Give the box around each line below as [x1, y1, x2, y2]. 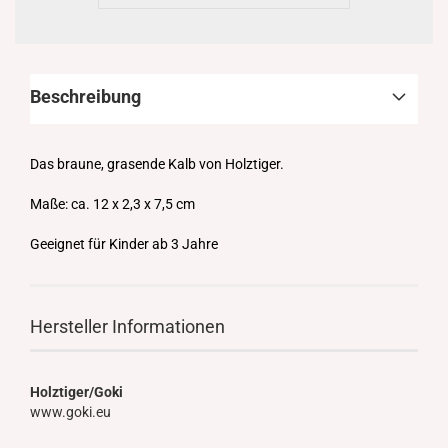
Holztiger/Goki [30, 384, 123, 400]
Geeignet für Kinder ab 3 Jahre [30, 236, 218, 252]
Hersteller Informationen [30, 316, 225, 337]
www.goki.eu [30, 404, 111, 420]
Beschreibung [30, 86, 141, 107]
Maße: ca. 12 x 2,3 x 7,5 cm [30, 196, 195, 212]
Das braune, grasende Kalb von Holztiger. [30, 156, 284, 172]
